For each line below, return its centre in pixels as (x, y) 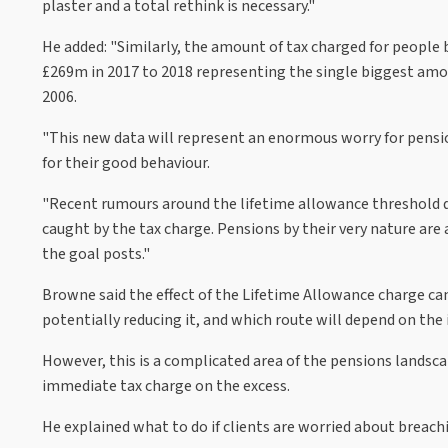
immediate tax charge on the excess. (166, 385)
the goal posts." (96, 253)
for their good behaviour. (126, 162)
